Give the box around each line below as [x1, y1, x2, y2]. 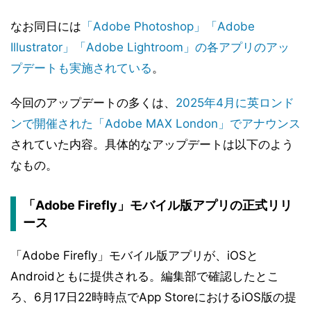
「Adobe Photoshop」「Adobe [81, 19, 255, 33]
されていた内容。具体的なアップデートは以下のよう [10, 137, 294, 151]
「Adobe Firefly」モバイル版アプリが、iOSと [10, 249, 258, 262]
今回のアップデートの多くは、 [10, 96, 176, 110]
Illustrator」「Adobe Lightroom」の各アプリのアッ [10, 40, 289, 54]
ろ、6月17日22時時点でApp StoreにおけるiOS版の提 [10, 290, 296, 304]
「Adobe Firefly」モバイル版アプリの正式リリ [23, 198, 292, 212]
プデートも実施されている [10, 61, 152, 75]
